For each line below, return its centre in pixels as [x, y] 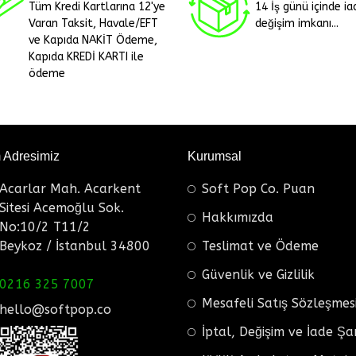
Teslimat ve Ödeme [260, 246]
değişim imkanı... [297, 23]
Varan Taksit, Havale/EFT [93, 23]
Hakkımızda [238, 217]
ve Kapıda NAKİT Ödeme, [93, 40]
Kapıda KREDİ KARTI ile [86, 56]
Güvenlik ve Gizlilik [258, 274]
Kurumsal [215, 156]
